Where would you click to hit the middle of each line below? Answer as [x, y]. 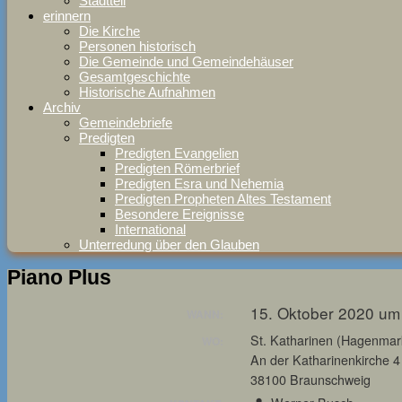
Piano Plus [59, 277]
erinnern [67, 16]
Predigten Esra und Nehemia [199, 184]
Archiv [62, 107]
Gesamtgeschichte [135, 77]
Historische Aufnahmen [147, 92]
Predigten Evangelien [177, 153]
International [150, 229]
